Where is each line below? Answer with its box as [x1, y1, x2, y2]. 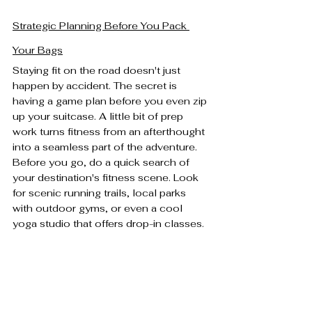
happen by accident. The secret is [13, 79, 180, 92]
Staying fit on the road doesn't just [13, 63, 183, 77]
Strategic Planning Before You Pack [13, 19, 189, 32]
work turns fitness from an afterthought [13, 125, 208, 138]
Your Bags [13, 43, 63, 56]
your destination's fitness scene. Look [13, 171, 201, 184]
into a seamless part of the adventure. [13, 140, 200, 153]
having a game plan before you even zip [13, 94, 210, 107]
